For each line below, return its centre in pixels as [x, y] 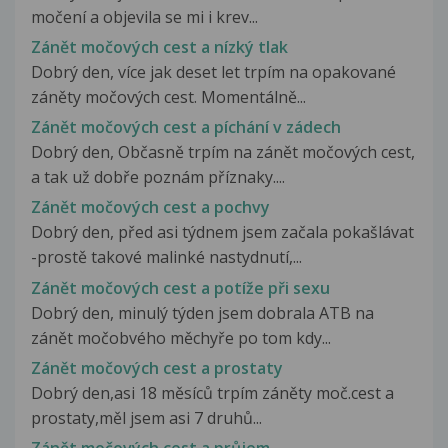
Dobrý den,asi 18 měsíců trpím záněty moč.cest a [212, 392]
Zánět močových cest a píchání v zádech [186, 127]
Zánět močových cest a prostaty [157, 367]
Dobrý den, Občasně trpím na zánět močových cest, [223, 152]
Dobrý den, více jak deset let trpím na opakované [213, 72]
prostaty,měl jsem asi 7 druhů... [146, 417]
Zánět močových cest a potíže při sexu [180, 287]
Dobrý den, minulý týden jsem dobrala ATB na [202, 312]
